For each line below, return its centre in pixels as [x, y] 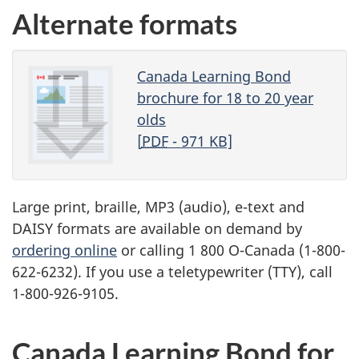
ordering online [65, 250]
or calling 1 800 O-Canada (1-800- [231, 250]
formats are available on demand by [177, 228]
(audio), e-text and [240, 206]
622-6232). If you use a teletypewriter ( [142, 271]
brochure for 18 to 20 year [225, 98]
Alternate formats [125, 23]
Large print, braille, [79, 206]
